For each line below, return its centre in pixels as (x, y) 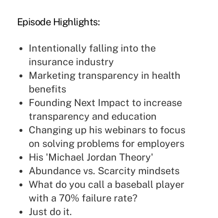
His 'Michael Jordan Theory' (91, 157)
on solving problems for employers (106, 143)
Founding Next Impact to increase (105, 102)
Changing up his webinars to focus (107, 130)
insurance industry (71, 62)
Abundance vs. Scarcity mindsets (104, 171)
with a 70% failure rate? (83, 198)
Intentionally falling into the (92, 48)
